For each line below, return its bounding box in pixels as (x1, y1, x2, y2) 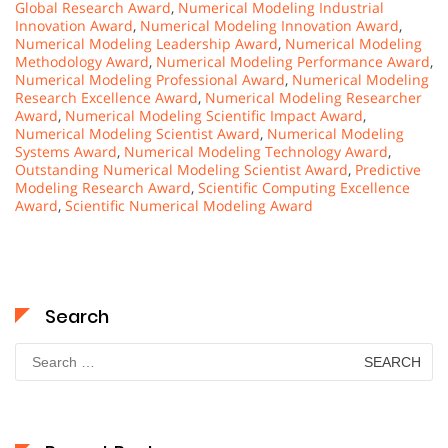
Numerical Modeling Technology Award (124, 142, 388, 161)
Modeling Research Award (15, 178, 191, 197)
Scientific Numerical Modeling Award (65, 196, 313, 215)
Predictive (355, 160, 421, 179)
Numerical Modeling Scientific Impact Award (65, 106, 363, 125)
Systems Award (15, 142, 117, 161)
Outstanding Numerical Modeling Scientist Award (15, 160, 348, 179)
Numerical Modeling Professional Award (15, 70, 285, 89)
